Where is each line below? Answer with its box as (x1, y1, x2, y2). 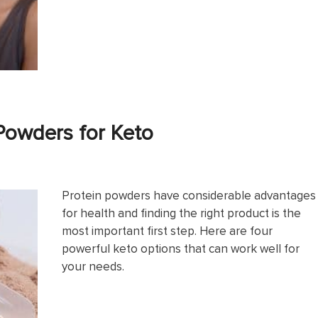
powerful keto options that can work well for (62, 240, 300, 258)
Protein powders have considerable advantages (62, 187, 316, 204)
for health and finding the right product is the (62, 204, 301, 222)
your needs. (62, 258, 124, 275)
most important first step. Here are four (62, 222, 273, 240)
